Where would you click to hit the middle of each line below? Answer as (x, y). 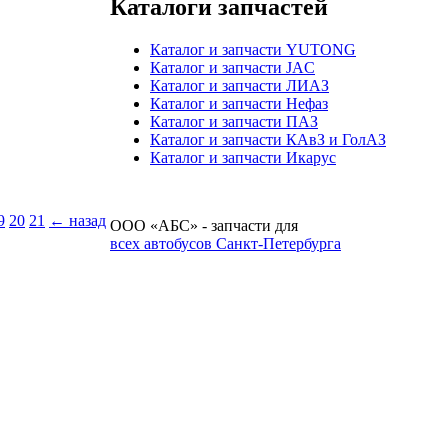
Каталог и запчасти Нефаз (239, 103)
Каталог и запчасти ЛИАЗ (239, 85)
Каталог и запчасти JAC (232, 67)
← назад (77, 220)
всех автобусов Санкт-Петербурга (225, 243)
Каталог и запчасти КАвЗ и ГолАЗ (268, 139)
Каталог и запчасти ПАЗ (234, 121)
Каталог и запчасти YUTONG (253, 49)
